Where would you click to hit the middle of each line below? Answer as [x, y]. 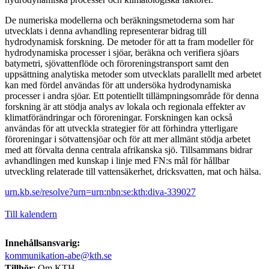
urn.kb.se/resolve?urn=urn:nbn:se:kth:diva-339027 [100, 192]
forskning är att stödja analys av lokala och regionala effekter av [125, 106]
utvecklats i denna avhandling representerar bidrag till [106, 31]
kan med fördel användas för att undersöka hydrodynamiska [118, 85]
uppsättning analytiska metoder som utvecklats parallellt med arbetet [133, 74]
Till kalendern [31, 214]
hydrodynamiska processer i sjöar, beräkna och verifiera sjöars [122, 52]
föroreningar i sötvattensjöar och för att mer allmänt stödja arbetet [128, 139]
